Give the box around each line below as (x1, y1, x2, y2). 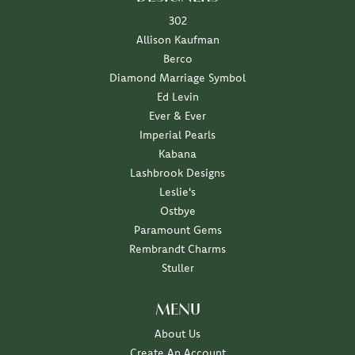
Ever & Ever (149, 109, 206, 124)
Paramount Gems (133, 223, 222, 238)
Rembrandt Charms (129, 242, 226, 257)
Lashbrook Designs (130, 166, 225, 181)
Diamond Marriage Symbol (109, 71, 246, 86)
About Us (155, 326, 200, 342)
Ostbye (159, 204, 196, 219)
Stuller (161, 261, 194, 276)
